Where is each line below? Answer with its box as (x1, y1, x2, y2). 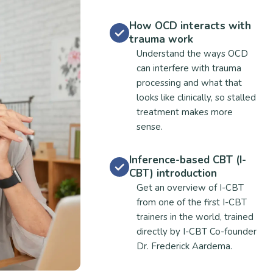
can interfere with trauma (136, 62, 241, 74)
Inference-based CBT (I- (129, 153, 246, 167)
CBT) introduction (129, 166, 217, 180)
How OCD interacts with (129, 19, 251, 33)
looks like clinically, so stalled (136, 91, 256, 104)
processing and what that (136, 77, 242, 89)
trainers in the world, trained (136, 211, 253, 223)
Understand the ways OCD (136, 48, 248, 60)
